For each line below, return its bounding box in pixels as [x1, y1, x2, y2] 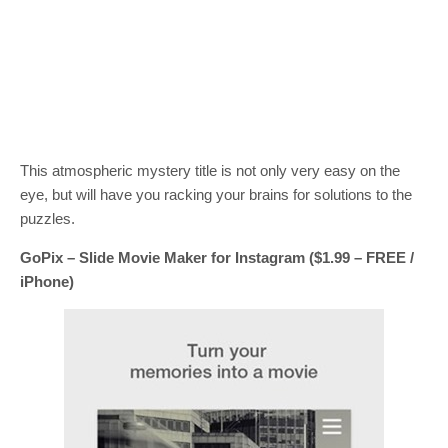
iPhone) [20, 273, 74, 291]
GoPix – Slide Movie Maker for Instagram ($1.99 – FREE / [20, 249, 414, 267]
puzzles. [20, 210, 75, 228]
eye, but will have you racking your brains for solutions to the [20, 186, 412, 204]
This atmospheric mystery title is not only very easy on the [20, 162, 400, 180]
